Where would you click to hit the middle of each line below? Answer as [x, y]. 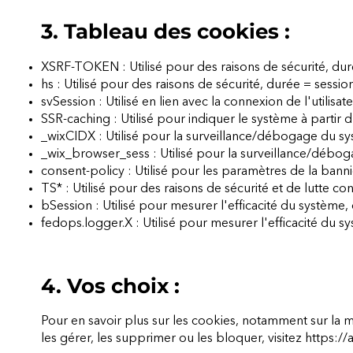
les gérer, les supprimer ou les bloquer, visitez [173, 338]
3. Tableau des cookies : [166, 32]
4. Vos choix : [111, 286]
